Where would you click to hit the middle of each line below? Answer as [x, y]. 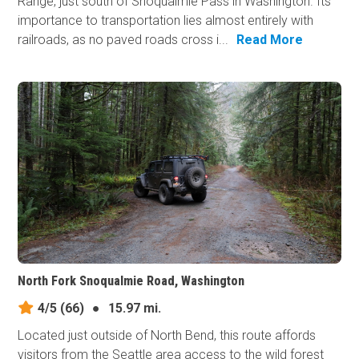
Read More [270, 40]
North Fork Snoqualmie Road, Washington [131, 281]
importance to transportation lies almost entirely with [166, 21]
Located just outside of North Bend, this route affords [167, 336]
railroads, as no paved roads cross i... [123, 40]
